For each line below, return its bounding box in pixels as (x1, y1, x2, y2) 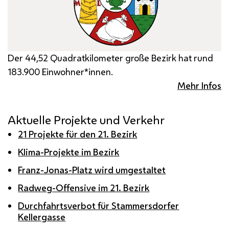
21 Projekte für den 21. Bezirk (18, 128, 138, 141)
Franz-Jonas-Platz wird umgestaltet (18, 164, 166, 176)
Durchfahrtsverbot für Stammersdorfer (18, 199, 179, 212)
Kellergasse (18, 211, 66, 223)
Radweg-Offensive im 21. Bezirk (18, 181, 150, 194)
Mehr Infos (177, 79, 221, 92)
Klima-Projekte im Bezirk (18, 146, 120, 158)
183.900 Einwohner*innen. (8, 65, 113, 78)
